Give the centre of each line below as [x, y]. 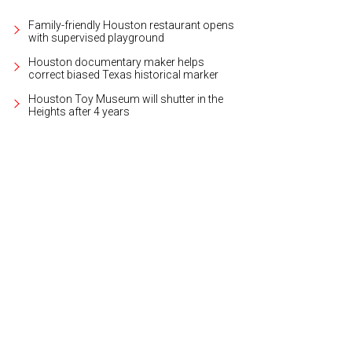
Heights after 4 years [79, 111]
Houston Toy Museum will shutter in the [126, 99]
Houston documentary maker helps [116, 62]
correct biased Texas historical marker [123, 74]
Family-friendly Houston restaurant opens [131, 25]
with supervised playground [96, 37]
